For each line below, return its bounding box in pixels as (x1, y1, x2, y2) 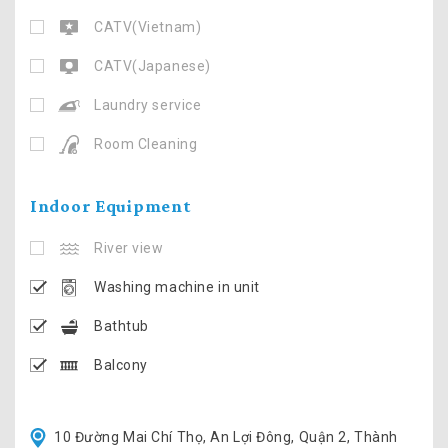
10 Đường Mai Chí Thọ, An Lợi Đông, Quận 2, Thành (54, 428, 398, 445)
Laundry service (94, 96, 202, 113)
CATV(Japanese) (94, 57, 211, 74)
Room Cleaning (94, 135, 198, 152)
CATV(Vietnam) (94, 18, 202, 35)
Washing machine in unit (94, 278, 260, 295)
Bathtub (94, 317, 149, 334)
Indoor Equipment (30, 195, 192, 216)
